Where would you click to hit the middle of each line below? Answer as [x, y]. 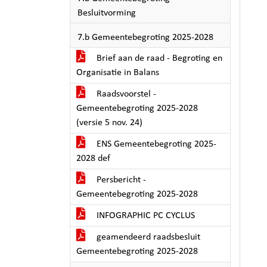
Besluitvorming [107, 13]
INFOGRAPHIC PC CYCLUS [145, 216]
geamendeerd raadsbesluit [147, 237]
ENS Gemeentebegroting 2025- [155, 144]
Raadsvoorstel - [125, 94]
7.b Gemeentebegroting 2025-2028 [145, 38]
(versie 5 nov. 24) [109, 123]
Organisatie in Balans [118, 73]
